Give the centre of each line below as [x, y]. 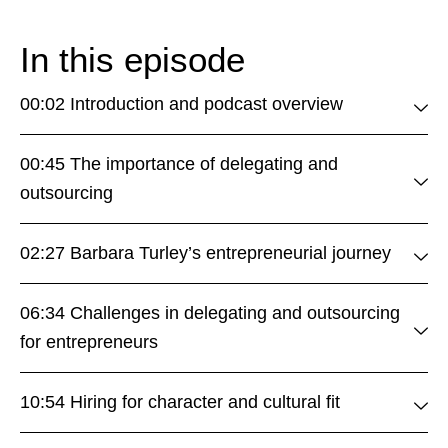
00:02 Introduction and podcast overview [181, 104]
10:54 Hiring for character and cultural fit [180, 402]
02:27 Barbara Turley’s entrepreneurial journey [205, 253]
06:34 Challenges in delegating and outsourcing [210, 313]
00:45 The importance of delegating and [179, 164]
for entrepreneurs [89, 342]
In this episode [132, 59]
